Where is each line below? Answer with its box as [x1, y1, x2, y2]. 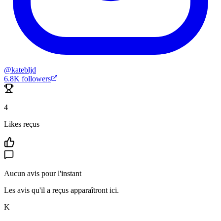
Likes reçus [4, 119, 39, 128]
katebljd [11, 65, 36, 74]
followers [20, 74, 51, 83]
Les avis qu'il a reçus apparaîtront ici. [4, 185, 119, 194]
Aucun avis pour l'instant [4, 169, 81, 178]
